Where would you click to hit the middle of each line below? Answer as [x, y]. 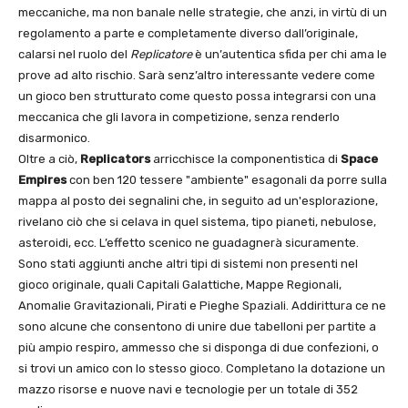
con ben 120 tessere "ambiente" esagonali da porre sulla [227, 180]
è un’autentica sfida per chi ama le [290, 55]
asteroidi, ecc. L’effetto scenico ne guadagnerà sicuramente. [189, 243]
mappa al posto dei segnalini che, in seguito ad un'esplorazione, [198, 201]
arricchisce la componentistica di [245, 159]
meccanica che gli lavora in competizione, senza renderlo [179, 117]
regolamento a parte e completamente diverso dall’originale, [188, 34]
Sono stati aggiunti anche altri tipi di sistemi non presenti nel [188, 264]
